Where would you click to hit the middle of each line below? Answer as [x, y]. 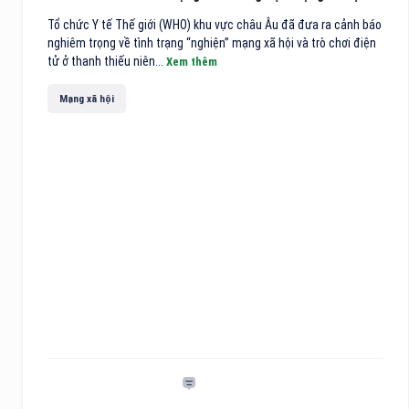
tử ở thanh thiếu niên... [107, 61]
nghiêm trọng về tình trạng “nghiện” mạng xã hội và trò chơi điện [212, 43]
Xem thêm [192, 62]
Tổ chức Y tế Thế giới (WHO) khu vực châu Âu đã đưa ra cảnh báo [215, 25]
